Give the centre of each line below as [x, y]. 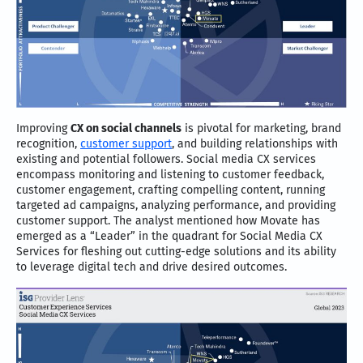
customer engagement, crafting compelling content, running [171, 190]
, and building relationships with [255, 144]
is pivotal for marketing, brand [261, 129]
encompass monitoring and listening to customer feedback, [170, 175]
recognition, [48, 144]
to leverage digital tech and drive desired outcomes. [152, 267]
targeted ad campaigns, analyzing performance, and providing [176, 206]
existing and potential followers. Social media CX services [166, 160]
